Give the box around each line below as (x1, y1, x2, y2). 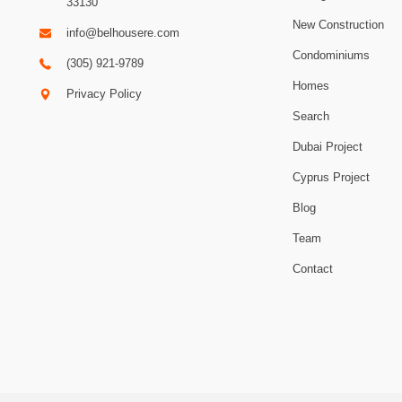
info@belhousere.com (66, 25, 179, 39)
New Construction (293, 17, 385, 31)
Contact (293, 261, 334, 275)
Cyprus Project (293, 170, 371, 184)
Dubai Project (293, 139, 363, 153)
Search (293, 109, 330, 123)
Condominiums (293, 48, 371, 62)
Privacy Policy (66, 86, 142, 100)
